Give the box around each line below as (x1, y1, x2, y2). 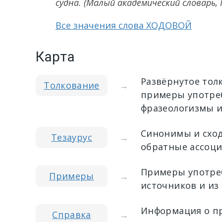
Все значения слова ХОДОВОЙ (55, 19, 192, 31)
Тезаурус (51, 131, 92, 143)
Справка (52, 209, 91, 221)
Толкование (44, 79, 100, 91)
